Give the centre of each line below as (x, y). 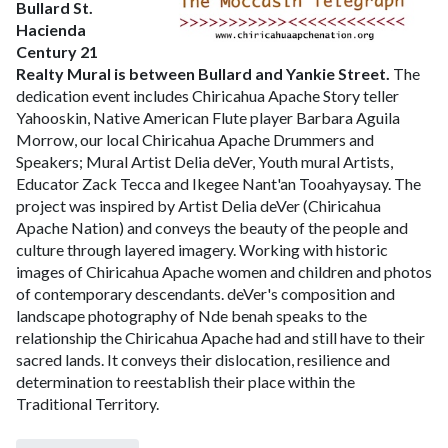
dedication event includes (102, 96)
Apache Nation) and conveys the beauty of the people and (212, 228)
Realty (40, 74)
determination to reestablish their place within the (185, 382)
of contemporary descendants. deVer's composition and (205, 294)
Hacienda (51, 30)
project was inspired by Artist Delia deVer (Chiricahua (198, 206)
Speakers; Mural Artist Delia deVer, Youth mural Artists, (204, 162)
